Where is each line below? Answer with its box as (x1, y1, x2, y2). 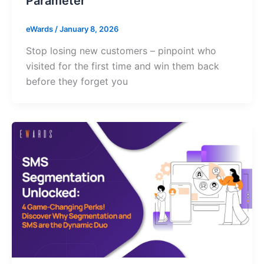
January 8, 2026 (59, 24, 118, 34)
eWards (25, 24, 55, 34)
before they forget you (25, 75, 128, 88)
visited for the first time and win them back (25, 60, 219, 72)
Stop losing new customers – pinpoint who (25, 45, 216, 57)
